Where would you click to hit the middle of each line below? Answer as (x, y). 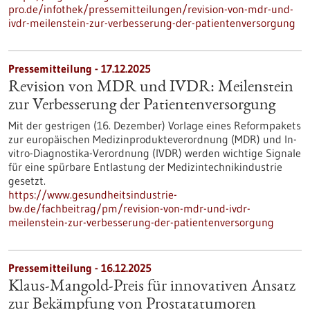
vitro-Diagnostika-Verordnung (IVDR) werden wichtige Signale (155, 153)
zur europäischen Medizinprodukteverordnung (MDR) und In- (153, 139)
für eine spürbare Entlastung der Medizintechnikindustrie (145, 167)
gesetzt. (27, 181)
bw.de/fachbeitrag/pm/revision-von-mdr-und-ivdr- (129, 208)
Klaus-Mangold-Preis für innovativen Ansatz (152, 287)
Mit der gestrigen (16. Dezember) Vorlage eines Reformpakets (155, 125)
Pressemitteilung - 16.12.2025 (80, 268)
